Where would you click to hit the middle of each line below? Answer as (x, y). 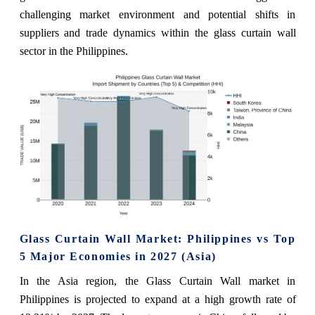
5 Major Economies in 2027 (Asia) (118, 256)
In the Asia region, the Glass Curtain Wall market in (157, 281)
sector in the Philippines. (73, 51)
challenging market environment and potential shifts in (157, 14)
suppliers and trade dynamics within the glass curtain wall (157, 32)
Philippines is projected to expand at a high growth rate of (157, 299)
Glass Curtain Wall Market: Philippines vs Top (157, 238)
